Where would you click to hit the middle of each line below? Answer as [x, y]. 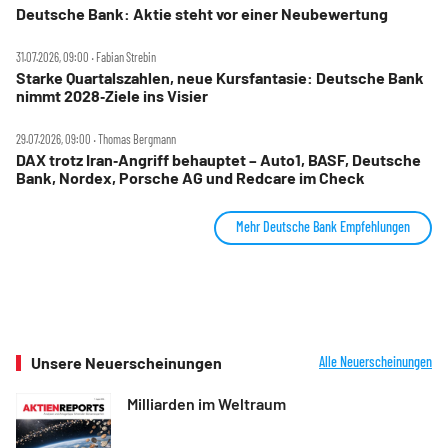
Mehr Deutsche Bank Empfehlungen [323, 226]
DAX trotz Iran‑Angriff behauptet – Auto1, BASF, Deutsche [218, 159]
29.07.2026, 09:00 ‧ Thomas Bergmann [96, 138]
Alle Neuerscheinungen [375, 361]
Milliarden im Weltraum [206, 403]
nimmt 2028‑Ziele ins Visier [112, 95]
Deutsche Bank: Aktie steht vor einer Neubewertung [260, 13]
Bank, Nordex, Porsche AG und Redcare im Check [190, 177]
